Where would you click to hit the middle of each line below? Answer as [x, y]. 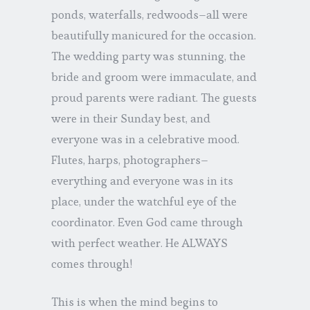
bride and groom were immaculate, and [154, 76]
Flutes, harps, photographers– [130, 159]
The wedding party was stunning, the [148, 56]
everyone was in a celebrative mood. [145, 139]
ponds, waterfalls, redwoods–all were [149, 14]
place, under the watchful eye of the [144, 201]
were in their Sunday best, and [131, 118]
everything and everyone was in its [142, 180]
